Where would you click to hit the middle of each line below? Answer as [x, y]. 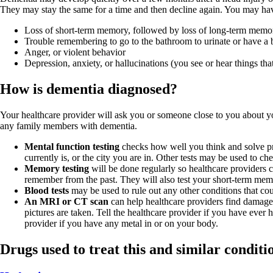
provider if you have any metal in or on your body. [121, 224]
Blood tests [47, 191]
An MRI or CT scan [66, 202]
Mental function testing [72, 147]
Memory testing [57, 169]
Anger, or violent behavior [75, 52]
